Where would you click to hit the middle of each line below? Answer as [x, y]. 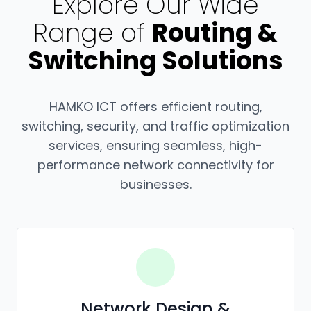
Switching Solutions [155, 60]
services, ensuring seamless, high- [155, 145]
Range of [93, 33]
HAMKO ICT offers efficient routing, [155, 106]
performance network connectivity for [155, 165]
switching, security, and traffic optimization [155, 126]
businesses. [155, 184]
